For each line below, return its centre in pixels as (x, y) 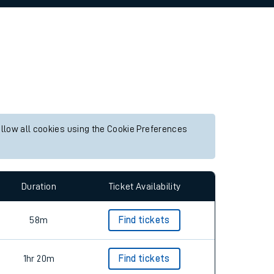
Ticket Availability (144, 186)
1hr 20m (39, 259)
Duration (39, 186)
